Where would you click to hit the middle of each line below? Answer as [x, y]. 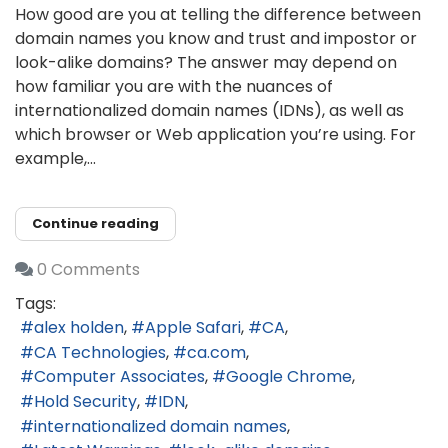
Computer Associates [119, 377]
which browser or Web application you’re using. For [215, 134]
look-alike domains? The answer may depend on [206, 62]
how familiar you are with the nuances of [174, 86]
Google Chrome [289, 377]
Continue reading [95, 223]
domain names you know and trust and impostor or [216, 38]
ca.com [216, 352]
